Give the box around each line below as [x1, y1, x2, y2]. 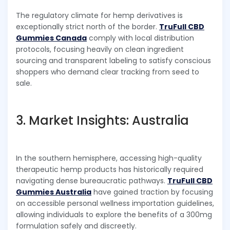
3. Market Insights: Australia [16, 111, 189, 129]
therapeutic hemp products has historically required [16, 164, 203, 175]
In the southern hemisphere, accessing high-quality [16, 152, 202, 163]
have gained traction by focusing [91, 186, 213, 197]
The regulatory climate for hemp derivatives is [16, 10, 183, 21]
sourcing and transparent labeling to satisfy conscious [16, 55, 211, 66]
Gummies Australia [16, 186, 91, 197]
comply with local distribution [87, 32, 194, 43]
